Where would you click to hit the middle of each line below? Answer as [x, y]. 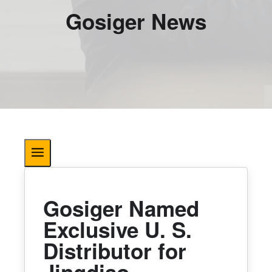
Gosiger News [136, 21]
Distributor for [115, 250]
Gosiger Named [121, 208]
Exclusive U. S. [117, 229]
